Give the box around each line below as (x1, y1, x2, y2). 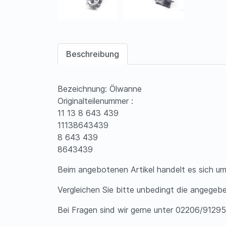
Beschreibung (66, 49, 119, 60)
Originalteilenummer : (58, 96, 133, 106)
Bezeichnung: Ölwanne (58, 84, 142, 94)
